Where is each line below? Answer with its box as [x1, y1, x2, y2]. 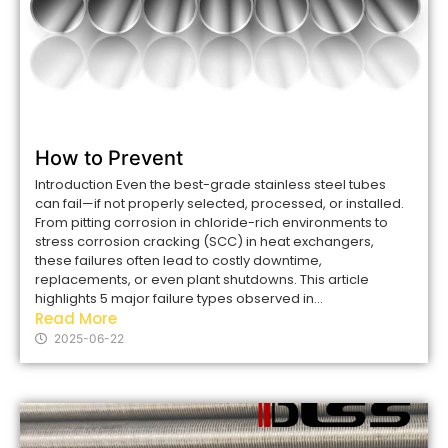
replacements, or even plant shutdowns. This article [35, 269, 369, 289]
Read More [35, 307, 117, 329]
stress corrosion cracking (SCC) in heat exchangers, [35, 231, 374, 251]
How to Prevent [35, 145, 183, 170]
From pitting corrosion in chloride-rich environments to [35, 212, 388, 232]
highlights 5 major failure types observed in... [35, 288, 323, 308]
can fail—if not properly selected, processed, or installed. [35, 193, 404, 213]
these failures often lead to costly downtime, [35, 250, 322, 270]
